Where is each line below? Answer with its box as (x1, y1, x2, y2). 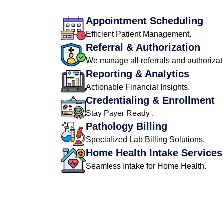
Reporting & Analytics (86, 68, 189, 79)
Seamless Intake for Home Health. (86, 162, 206, 170)
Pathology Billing (86, 121, 167, 132)
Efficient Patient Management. (86, 30, 191, 38)
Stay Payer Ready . (86, 109, 154, 117)
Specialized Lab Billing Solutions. (86, 135, 205, 144)
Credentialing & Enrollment (86, 95, 215, 106)
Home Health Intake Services (86, 147, 222, 158)
